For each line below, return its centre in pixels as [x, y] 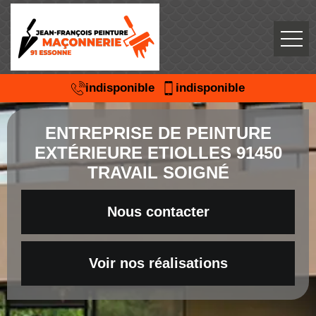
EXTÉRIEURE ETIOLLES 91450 [158, 153]
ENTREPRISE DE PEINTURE [158, 133]
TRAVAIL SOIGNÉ [158, 172]
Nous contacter [158, 212]
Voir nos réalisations [158, 263]
